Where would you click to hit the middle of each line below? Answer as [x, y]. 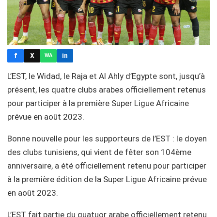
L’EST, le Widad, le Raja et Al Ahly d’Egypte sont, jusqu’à [106, 76]
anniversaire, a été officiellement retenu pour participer [107, 165]
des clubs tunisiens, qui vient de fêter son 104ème [99, 152]
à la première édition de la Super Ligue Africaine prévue [107, 179]
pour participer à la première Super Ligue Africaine [98, 103]
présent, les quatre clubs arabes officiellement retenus [107, 89]
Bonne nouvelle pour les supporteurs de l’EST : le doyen [107, 138]
